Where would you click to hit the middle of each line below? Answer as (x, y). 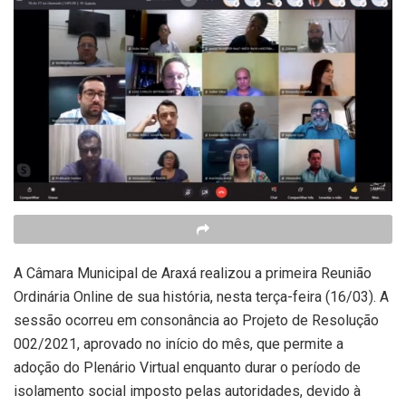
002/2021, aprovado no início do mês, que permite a (179, 344)
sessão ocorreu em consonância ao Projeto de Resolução (196, 320)
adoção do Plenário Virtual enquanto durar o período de (187, 367)
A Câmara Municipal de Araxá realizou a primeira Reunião (193, 273)
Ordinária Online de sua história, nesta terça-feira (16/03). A (201, 297)
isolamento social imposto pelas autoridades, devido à (187, 391)
